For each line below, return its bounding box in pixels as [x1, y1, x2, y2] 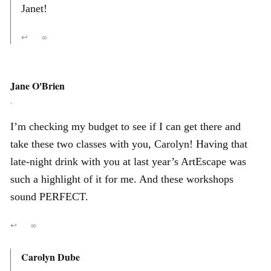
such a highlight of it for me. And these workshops [10, 172, 233, 185]
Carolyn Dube [21, 249, 80, 264]
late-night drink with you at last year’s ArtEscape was [10, 155, 246, 168]
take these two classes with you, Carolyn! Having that [10, 137, 247, 150]
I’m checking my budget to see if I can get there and [10, 120, 241, 132]
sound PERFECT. [10, 190, 88, 203]
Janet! [21, 2, 47, 15]
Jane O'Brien [10, 78, 65, 93]
